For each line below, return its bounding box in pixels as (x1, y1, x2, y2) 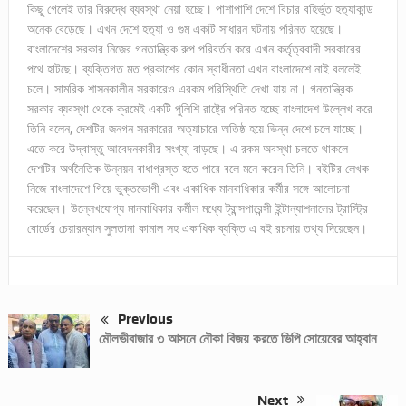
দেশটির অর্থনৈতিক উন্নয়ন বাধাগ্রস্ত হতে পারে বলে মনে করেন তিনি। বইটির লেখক (26, 159, 369, 178)
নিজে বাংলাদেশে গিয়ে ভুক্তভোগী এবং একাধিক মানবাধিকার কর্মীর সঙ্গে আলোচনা (26, 179, 350, 198)
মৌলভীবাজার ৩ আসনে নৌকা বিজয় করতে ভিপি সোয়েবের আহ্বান (98, 328, 377, 348)
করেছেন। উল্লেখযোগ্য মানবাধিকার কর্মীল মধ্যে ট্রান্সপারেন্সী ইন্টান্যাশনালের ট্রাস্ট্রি (26, 199, 368, 217)
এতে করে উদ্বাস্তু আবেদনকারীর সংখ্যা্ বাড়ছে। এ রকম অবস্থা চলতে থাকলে (26, 140, 348, 158)
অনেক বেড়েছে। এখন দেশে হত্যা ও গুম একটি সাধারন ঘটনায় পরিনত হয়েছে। (26, 20, 343, 38)
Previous (117, 311, 173, 328)
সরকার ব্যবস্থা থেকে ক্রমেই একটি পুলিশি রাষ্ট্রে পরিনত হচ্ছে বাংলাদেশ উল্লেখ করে (26, 100, 372, 118)
